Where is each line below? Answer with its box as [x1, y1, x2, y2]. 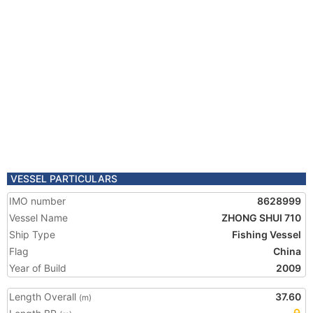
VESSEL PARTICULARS [10, 173, 117, 184]
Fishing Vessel [232, 228, 301, 240]
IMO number [9, 195, 66, 207]
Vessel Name [9, 212, 68, 224]
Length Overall [9, 291, 79, 303]
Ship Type [9, 228, 55, 240]
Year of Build [9, 262, 66, 274]
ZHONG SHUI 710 [221, 212, 301, 224]
